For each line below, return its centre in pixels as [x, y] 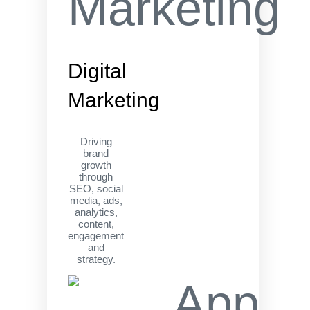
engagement [96, 236]
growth [96, 165]
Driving [96, 142]
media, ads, [96, 200]
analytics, [96, 212]
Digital [97, 71]
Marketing [114, 100]
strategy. [96, 259]
